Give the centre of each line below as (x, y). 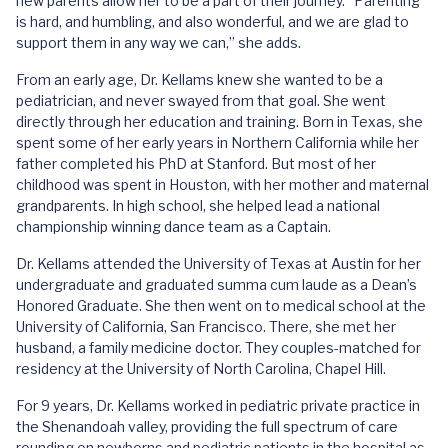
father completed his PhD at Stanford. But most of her (196, 163)
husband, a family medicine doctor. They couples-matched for (218, 347)
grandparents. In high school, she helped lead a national (198, 205)
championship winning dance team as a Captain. (173, 226)
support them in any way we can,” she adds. (158, 42)
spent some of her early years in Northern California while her (217, 142)
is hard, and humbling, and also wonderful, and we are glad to (212, 21)
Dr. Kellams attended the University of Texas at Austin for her (218, 263)
